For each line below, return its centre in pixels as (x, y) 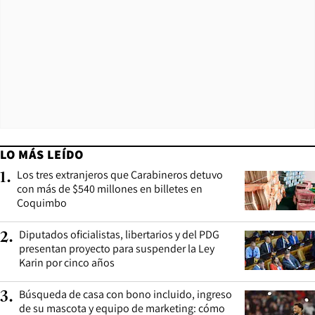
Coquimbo (42, 202)
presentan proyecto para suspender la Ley (117, 248)
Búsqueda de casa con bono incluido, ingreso (126, 294)
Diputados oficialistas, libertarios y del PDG (119, 234)
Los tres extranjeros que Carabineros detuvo (120, 174)
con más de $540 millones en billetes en (110, 188)
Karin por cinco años (67, 262)
